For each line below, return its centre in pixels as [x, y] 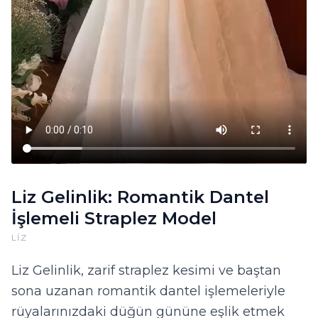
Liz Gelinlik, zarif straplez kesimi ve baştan [146, 271]
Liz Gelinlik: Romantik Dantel [140, 197]
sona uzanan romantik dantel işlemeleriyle [148, 291]
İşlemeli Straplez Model [114, 219]
